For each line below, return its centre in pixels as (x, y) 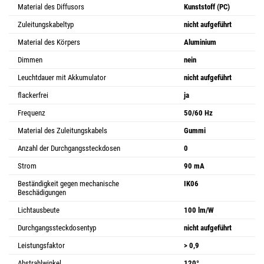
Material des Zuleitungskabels (62, 130)
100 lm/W (199, 210)
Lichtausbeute (39, 210)
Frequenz (32, 113)
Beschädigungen (42, 192)
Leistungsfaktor (41, 245)
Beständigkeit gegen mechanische (68, 183)
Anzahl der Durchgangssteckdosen (69, 148)
